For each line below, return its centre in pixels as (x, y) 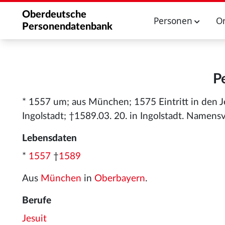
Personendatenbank (67, 27)
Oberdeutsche (54, 15)
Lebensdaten (49, 138)
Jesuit (34, 219)
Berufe (37, 201)
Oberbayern (120, 179)
